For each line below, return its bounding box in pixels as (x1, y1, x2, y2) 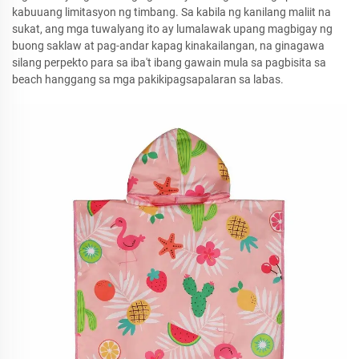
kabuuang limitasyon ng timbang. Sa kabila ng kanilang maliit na (12, 6, 331, 18)
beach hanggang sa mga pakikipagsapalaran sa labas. (12, 73, 284, 86)
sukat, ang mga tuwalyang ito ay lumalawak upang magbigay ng (12, 22, 333, 35)
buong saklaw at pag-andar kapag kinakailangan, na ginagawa (12, 39, 325, 52)
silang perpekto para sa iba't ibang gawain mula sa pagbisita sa (12, 56, 326, 69)
